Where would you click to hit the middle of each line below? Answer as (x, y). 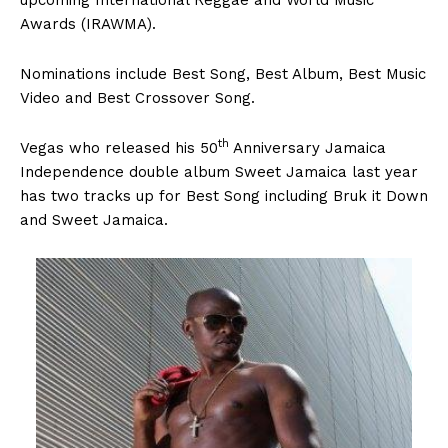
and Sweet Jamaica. (94, 219)
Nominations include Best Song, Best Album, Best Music (223, 73)
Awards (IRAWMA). (88, 23)
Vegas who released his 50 (119, 147)
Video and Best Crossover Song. (137, 97)
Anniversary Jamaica (307, 147)
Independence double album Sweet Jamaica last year (219, 171)
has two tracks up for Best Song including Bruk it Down (224, 195)
